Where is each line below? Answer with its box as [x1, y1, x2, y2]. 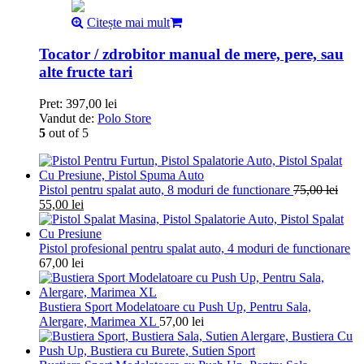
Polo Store [97, 110, 151, 125]
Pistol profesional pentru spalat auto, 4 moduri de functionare [39, 240, 350, 255]
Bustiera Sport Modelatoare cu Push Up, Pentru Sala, [39, 299, 311, 314]
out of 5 [45, 125, 89, 140]
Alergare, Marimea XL [39, 314, 156, 328]
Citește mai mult [87, 15, 170, 30]
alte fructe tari [39, 63, 132, 81]
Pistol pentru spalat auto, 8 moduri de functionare [39, 182, 290, 197]
